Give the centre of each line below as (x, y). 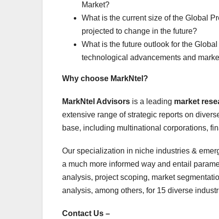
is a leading (152, 102)
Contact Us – (86, 214)
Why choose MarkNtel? (105, 79)
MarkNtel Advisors (96, 102)
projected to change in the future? (139, 31)
